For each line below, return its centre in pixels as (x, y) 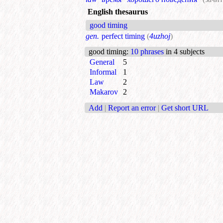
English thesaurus (118, 12)
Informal (103, 72)
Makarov (104, 92)
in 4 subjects (184, 52)
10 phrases (147, 52)
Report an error (132, 108)
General (102, 62)
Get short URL (185, 108)
